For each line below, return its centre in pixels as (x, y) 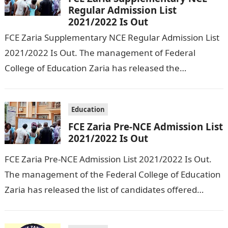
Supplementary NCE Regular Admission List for (99, 83)
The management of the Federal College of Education (112, 174)
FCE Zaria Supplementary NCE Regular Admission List (112, 37)
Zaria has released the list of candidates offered (101, 189)
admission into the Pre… (53, 205)
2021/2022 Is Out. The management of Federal (100, 53)
